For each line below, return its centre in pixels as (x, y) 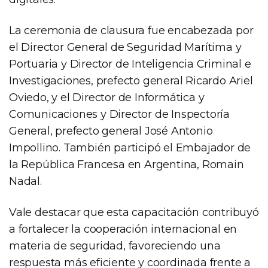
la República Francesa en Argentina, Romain (127, 164)
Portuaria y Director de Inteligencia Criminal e (130, 64)
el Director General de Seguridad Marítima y (125, 47)
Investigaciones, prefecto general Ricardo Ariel (131, 80)
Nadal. (25, 181)
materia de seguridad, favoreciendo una (115, 246)
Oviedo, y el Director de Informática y (107, 97)
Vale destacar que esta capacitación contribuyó (134, 212)
